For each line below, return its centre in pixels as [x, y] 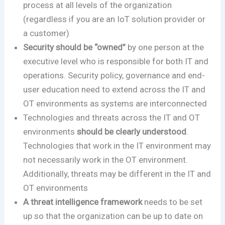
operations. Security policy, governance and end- [114, 76]
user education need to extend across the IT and [115, 90]
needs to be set [174, 202]
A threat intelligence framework [84, 202]
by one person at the [166, 47]
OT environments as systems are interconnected [116, 104]
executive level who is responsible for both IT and [116, 62]
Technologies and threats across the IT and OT [112, 118]
